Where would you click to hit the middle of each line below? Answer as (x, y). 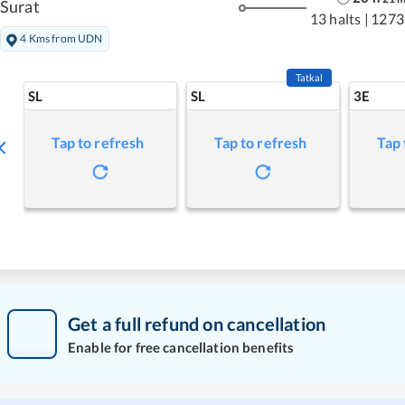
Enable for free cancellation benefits (181, 348)
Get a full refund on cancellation (197, 324)
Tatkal (309, 77)
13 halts (335, 19)
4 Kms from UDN (61, 38)
